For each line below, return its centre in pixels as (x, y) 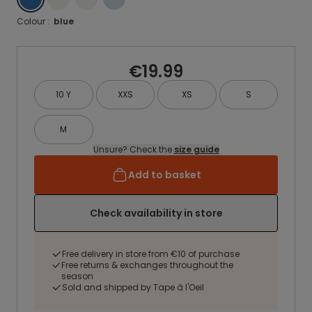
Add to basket (164, 175)
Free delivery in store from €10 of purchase (151, 254)
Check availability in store (156, 213)
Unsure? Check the (133, 149)
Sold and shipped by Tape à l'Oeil (133, 287)
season (78, 276)
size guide (196, 149)
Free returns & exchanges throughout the (148, 265)
